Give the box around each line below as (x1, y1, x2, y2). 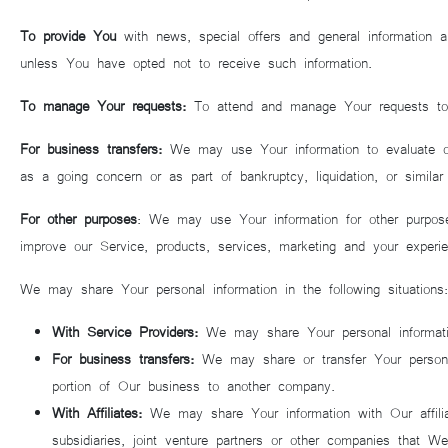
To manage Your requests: (20, 96, 186, 114)
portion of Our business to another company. (52, 376, 335, 394)
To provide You (20, 26, 116, 44)
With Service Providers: (52, 322, 198, 340)
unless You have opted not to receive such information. (20, 53, 372, 71)
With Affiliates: (52, 403, 142, 421)
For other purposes (20, 209, 137, 227)
